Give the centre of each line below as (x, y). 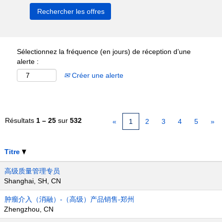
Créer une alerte (97, 75)
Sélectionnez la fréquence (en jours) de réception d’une (104, 52)
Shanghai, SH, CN (32, 181)
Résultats (21, 120)
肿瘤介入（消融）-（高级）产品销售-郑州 (69, 199)
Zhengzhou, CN (29, 209)
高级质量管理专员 (32, 171)
